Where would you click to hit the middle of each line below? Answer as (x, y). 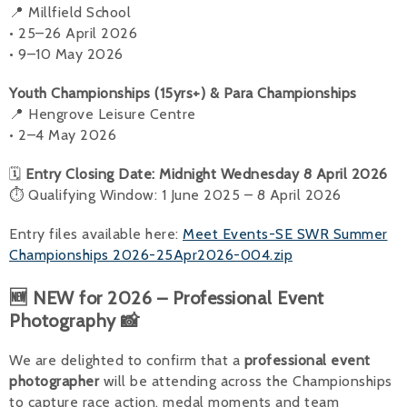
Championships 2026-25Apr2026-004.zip (151, 254)
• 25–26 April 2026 (73, 33)
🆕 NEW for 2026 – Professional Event (167, 298)
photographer (54, 381)
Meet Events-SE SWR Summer (285, 233)
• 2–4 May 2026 (63, 134)
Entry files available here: (96, 233)
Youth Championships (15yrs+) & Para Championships (183, 93)
